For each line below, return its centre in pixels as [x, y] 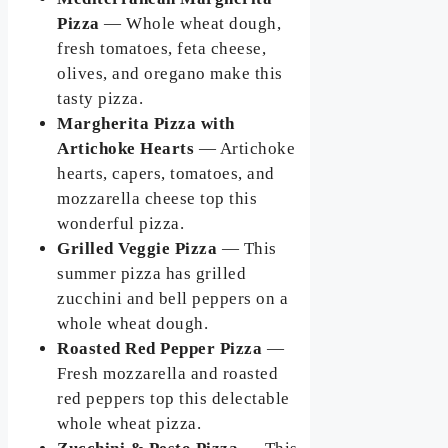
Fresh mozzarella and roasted [168, 373]
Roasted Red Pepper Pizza [160, 348]
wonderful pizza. [121, 223]
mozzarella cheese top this [157, 198]
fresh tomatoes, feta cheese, [162, 48]
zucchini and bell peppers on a [173, 298]
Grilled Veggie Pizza [137, 248]
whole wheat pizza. [129, 423]
